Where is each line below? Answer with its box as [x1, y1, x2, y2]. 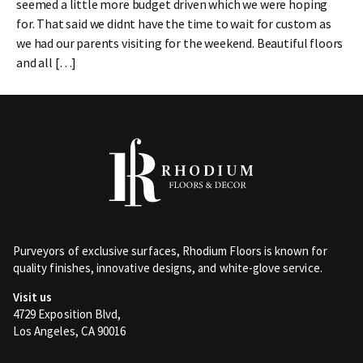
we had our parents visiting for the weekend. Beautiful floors [16, 35, 344, 52]
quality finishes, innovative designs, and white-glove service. [13, 260, 322, 276]
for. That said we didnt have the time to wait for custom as [16, 15, 331, 32]
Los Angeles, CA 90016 [13, 323, 126, 340]
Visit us [13, 289, 53, 305]
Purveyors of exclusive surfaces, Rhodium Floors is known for [13, 243, 327, 259]
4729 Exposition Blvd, [13, 306, 122, 322]
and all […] [16, 54, 77, 71]
